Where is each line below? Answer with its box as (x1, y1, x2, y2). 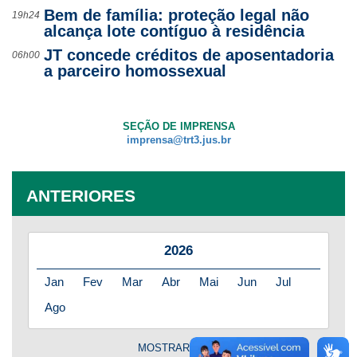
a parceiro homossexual (44, 61, 226, 80)
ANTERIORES (26, 186, 135, 205)
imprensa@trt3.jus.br (126, 134, 231, 146)
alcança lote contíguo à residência (44, 22, 304, 40)
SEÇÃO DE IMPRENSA (122, 120, 235, 132)
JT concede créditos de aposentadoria (44, 45, 334, 64)
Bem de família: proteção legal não (44, 6, 309, 24)
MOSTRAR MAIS (138, 342, 219, 354)
